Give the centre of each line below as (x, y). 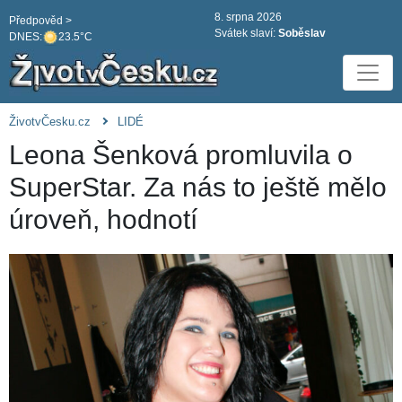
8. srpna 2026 (248, 17)
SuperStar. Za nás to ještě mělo (198, 188)
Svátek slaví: (246, 33)
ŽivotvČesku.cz (50, 122)
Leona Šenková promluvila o (181, 155)
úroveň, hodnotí (103, 220)
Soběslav (302, 33)
